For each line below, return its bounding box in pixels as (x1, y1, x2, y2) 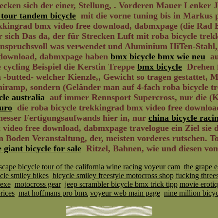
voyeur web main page (90, 189, 160, 197)
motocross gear (14, 180, 61, 188)
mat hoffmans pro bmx (18, 189, 88, 197)
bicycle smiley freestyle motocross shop (52, 171, 174, 180)
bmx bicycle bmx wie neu (110, 52, 205, 61)
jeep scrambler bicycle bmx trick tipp (64, 180, 178, 188)
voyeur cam (144, 163, 180, 171)
